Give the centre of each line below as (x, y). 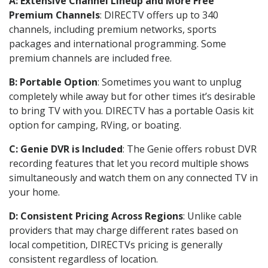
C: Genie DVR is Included (66, 149)
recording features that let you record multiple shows (129, 163)
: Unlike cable (212, 216)
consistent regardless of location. (83, 259)
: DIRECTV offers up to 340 (159, 15)
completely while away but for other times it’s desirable (132, 96)
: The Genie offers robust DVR (190, 149)
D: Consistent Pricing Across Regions (96, 216)
